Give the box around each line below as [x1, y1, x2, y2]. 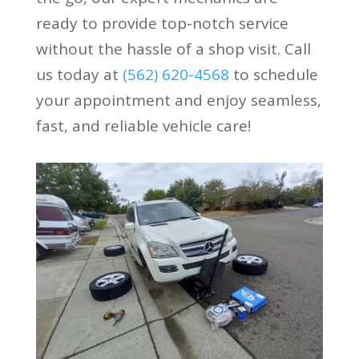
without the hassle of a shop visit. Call [35, 38, 311, 59]
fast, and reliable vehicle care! [35, 115, 251, 136]
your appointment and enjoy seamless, [35, 89, 321, 111]
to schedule [228, 63, 318, 85]
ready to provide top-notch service [35, 12, 288, 34]
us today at [35, 63, 123, 85]
